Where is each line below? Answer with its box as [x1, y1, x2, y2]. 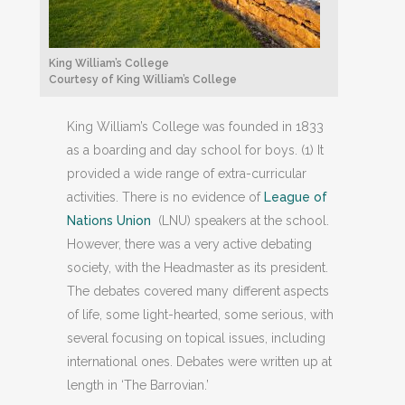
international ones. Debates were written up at [67, 354, 332, 369]
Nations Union [67, 213, 151, 228]
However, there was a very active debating [67, 237, 312, 251]
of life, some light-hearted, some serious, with [67, 307, 334, 322]
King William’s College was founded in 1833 [67, 119, 324, 134]
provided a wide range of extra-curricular [67, 166, 306, 181]
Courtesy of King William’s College [49, 73, 237, 86]
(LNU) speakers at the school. [151, 213, 329, 228]
